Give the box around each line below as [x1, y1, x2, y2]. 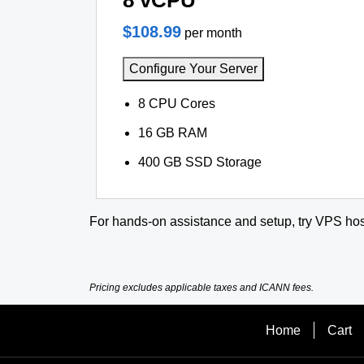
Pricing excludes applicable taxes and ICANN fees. [89, 282, 314, 293]
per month [184, 26, 242, 40]
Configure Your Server [129, 62, 258, 76]
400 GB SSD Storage [138, 155, 262, 169]
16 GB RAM [138, 126, 208, 140]
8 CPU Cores [138, 97, 216, 110]
